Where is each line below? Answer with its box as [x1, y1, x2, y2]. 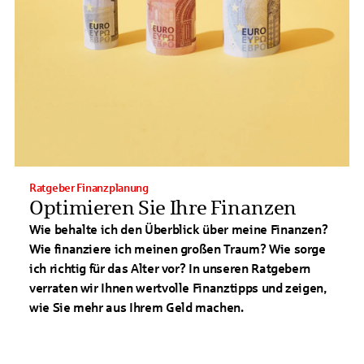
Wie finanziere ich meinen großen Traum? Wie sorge [29, 242, 326, 256]
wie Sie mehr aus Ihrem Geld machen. [29, 301, 244, 314]
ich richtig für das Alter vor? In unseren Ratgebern [29, 262, 311, 275]
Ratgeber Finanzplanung [29, 182, 149, 194]
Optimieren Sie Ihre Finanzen [29, 197, 297, 219]
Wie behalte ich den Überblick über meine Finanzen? [29, 223, 328, 236]
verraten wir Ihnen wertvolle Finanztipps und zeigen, [29, 281, 327, 295]
